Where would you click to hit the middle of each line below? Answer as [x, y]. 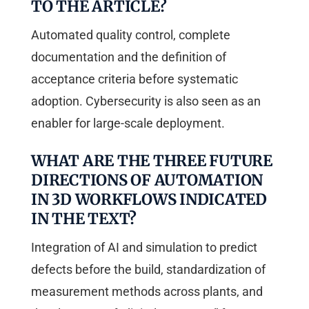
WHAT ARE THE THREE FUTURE [152, 161]
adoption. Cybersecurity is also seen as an [146, 101]
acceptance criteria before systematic [134, 79]
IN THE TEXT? [84, 219]
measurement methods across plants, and [147, 292]
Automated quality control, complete [131, 35]
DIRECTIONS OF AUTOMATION [147, 180]
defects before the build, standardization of [148, 270]
